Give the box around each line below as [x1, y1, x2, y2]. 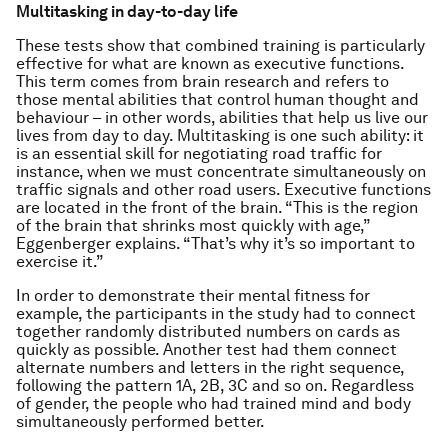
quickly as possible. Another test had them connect [16, 340, 397, 359]
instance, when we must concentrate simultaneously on [16, 162, 426, 181]
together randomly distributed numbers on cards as [16, 322, 400, 341]
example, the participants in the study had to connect [16, 304, 416, 323]
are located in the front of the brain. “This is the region [16, 198, 418, 217]
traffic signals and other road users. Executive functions [16, 180, 431, 199]
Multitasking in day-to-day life [16, 2, 238, 21]
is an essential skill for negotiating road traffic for [16, 144, 382, 163]
